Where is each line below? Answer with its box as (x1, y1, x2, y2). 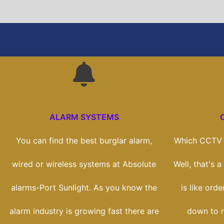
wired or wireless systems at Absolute (12, 159, 156, 169)
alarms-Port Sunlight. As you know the (11, 182, 157, 193)
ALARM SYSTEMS (49, 112, 119, 122)
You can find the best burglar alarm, (16, 135, 152, 146)
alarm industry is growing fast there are (9, 206, 159, 216)
